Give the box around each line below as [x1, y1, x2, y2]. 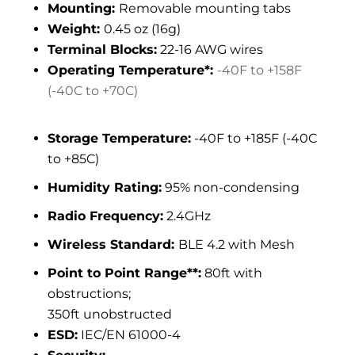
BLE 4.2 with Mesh [178, 237, 295, 253]
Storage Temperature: [48, 131, 191, 147]
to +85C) [48, 151, 99, 167]
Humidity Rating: [48, 180, 162, 196]
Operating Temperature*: [48, 63, 217, 78]
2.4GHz [163, 208, 211, 224]
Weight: [48, 21, 104, 37]
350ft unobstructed [48, 307, 172, 323]
